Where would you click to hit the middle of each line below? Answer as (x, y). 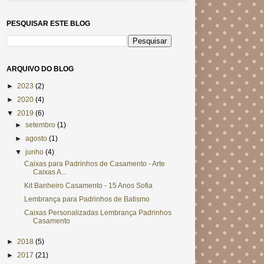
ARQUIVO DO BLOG (40, 69)
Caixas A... (49, 172)
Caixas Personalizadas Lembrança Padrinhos (98, 213)
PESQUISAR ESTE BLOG (48, 24)
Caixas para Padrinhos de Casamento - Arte (94, 164)
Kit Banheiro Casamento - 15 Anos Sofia (88, 186)
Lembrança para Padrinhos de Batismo (87, 199)
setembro (42, 125)
